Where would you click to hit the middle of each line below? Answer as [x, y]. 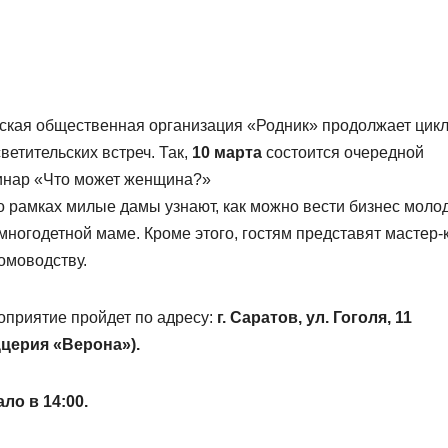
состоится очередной [343, 153]
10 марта [227, 153]
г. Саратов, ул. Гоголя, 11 [312, 318]
